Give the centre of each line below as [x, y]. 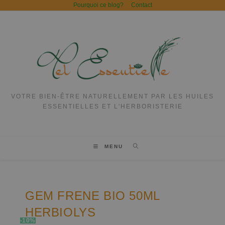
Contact [141, 5]
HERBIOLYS [61, 212]
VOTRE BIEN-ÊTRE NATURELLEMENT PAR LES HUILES [113, 97]
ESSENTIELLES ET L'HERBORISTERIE [113, 107]
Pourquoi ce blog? [98, 5]
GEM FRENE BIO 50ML [93, 196]
